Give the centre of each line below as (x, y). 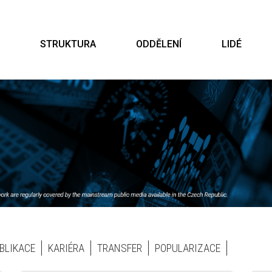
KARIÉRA (66, 248)
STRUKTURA (68, 44)
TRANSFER (120, 248)
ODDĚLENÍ (159, 44)
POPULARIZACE (188, 248)
